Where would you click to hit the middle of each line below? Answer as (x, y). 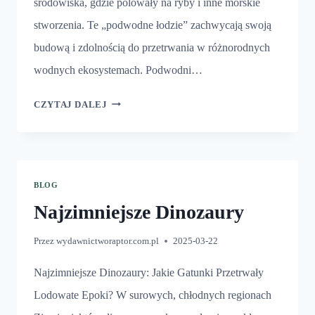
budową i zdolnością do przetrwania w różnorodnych (152, 47)
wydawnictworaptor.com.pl (108, 241)
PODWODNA (135, 153)
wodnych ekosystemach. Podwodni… (118, 70)
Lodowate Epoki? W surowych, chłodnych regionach (153, 295)
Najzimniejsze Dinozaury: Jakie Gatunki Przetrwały (149, 272)
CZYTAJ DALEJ (71, 104)
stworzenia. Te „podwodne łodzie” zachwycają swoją (153, 25)
